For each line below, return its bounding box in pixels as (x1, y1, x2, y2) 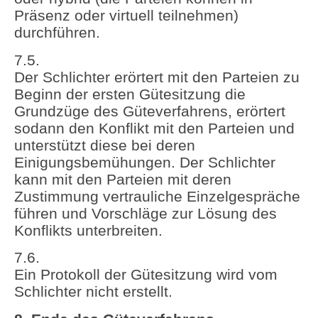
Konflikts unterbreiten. (14, 221, 163, 238)
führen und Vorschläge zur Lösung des (14, 204, 277, 221)
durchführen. (14, 24, 100, 41)
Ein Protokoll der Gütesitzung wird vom (14, 266, 278, 283)
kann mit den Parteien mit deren (14, 170, 231, 187)
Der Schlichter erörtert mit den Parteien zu (14, 68, 300, 85)
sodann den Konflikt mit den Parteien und (14, 119, 295, 136)
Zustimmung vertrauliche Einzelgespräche (14, 187, 300, 204)
